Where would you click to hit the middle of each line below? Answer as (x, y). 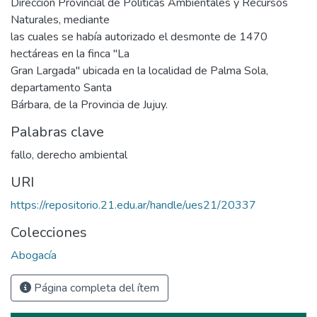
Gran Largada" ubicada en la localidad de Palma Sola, (139, 71)
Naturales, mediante (60, 20)
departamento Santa (61, 88)
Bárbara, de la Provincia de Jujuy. (89, 105)
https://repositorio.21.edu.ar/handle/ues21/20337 (133, 206)
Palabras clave (57, 132)
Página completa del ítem (95, 288)
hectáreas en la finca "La (70, 54)
